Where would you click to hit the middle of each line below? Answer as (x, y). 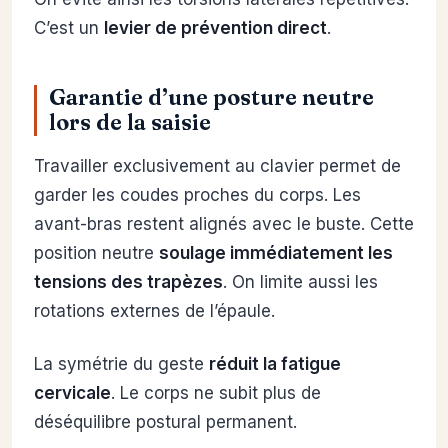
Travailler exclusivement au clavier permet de (217, 166)
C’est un (69, 28)
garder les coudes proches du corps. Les (197, 195)
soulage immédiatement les (276, 253)
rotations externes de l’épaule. (154, 311)
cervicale (72, 393)
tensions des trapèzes (128, 282)
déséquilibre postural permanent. (165, 422)
